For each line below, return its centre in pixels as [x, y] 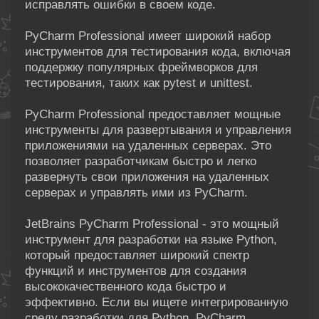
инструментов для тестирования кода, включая [158, 51]
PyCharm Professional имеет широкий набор [148, 36]
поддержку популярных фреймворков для [141, 67]
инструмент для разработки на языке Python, [151, 239]
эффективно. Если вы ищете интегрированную [157, 302]
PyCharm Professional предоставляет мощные [153, 114]
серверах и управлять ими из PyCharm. [136, 192]
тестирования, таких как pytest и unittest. [139, 83]
